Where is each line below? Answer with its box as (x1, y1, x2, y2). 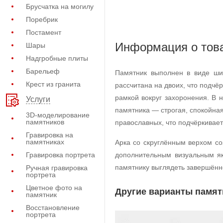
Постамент (26, 28, 61, 36)
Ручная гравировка (26, 164, 88, 172)
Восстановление (26, 204, 80, 212)
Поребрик (26, 15, 58, 23)
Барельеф (26, 67, 60, 75)
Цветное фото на (26, 184, 82, 192)
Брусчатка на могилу (26, 2, 94, 10)
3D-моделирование (26, 111, 90, 119)
